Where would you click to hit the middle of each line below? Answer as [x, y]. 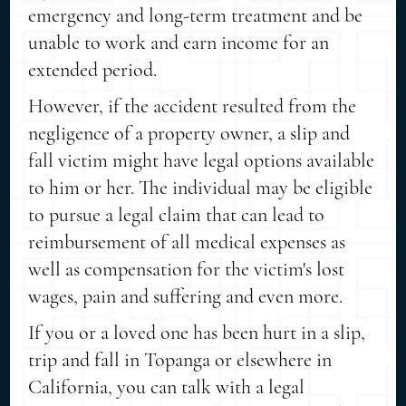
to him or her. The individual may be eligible [201, 187]
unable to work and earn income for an [179, 42]
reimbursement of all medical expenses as [187, 242]
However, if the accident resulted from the [193, 106]
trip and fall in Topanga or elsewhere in [180, 359]
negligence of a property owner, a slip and [189, 133]
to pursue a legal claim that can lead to [177, 214]
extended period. [93, 69]
